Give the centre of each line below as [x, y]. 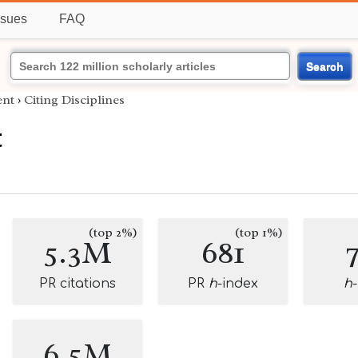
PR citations [78, 284]
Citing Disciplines [74, 100]
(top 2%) [113, 233]
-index [238, 284]
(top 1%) [259, 233]
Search [324, 66]
